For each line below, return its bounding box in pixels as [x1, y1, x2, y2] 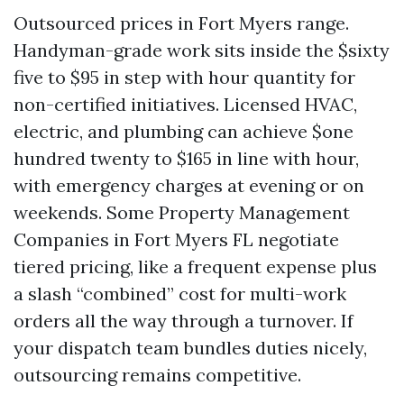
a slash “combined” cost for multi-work [14, 282, 346, 305]
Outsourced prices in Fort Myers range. [14, 12, 349, 34]
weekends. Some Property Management [14, 201, 350, 224]
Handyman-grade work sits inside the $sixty [14, 39, 390, 61]
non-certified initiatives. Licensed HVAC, [14, 93, 357, 115]
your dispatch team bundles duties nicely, [14, 336, 367, 359]
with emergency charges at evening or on [14, 174, 364, 197]
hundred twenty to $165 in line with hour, [14, 147, 359, 170]
